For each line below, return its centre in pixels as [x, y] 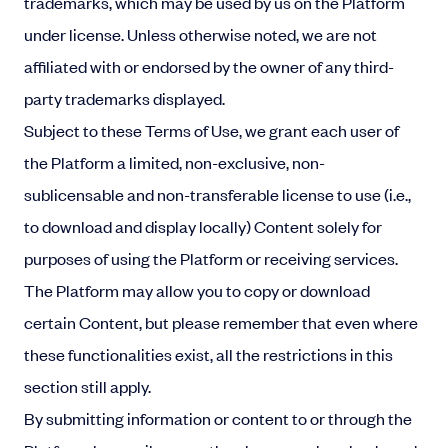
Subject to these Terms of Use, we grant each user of [211, 130]
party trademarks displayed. [124, 98]
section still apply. [89, 386]
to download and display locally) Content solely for [203, 226]
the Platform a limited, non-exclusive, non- [174, 162]
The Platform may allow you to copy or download [197, 290]
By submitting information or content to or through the [218, 418]
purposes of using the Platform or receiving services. [211, 258]
